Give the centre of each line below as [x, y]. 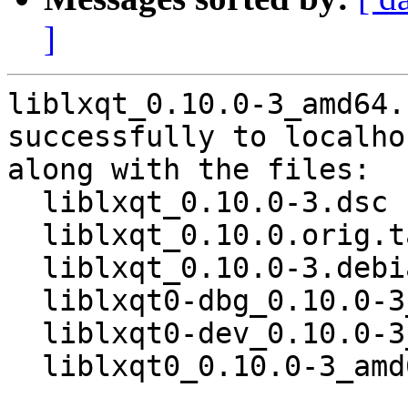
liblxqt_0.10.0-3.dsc [25, 203]
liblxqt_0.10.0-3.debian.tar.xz [25, 268]
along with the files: [189, 170]
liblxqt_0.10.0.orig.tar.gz [25, 235]
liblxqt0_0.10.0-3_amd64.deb [25, 367]
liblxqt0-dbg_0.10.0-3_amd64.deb [25, 301]
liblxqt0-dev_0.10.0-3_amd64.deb [25, 334]
